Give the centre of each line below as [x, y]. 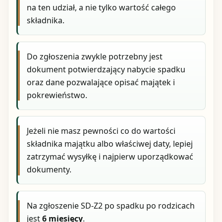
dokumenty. [49, 170]
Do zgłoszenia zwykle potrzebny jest [95, 56]
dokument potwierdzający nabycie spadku [106, 69]
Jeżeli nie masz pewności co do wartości [101, 131]
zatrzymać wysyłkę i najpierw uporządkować [110, 157]
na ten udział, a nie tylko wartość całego [102, 7]
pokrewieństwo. [57, 95]
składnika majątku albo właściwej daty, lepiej [110, 144]
